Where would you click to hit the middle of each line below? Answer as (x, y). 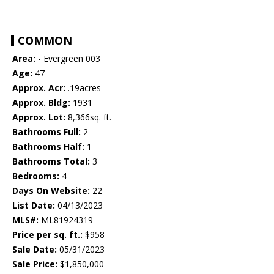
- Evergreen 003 (68, 59)
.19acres (83, 88)
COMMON (45, 41)
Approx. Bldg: (41, 103)
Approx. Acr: (39, 88)
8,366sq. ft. (88, 117)
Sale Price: (35, 264)
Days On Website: (51, 191)
